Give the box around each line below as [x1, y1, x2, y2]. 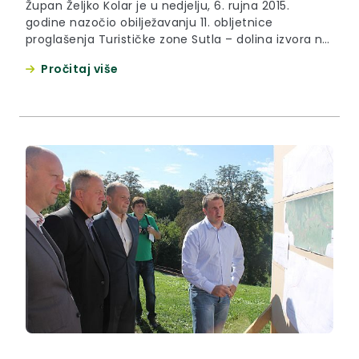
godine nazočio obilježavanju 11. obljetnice [26, 14, 273, 31]
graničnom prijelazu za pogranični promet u [26, 48, 288, 65]
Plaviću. [26, 65, 71, 82]
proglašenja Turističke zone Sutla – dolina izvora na [26, 31, 330, 48]
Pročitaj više [41, 61, 119, 78]
